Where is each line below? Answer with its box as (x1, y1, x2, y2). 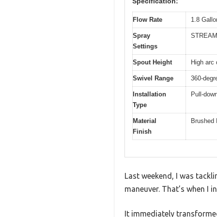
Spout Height (133, 59, 172, 66)
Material (133, 117, 156, 125)
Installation (133, 91, 166, 98)
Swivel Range (133, 75, 173, 82)
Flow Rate (133, 16, 162, 24)
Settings (133, 43, 157, 50)
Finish (133, 128, 152, 136)
